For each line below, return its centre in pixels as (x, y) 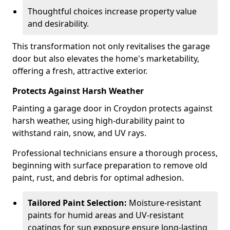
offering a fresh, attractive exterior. (80, 71)
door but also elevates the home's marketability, (106, 59)
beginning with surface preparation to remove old (110, 165)
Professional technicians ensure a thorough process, (115, 153)
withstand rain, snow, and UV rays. (79, 133)
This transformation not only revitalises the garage (111, 46)
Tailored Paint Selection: (77, 203)
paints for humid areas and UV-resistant (106, 215)
